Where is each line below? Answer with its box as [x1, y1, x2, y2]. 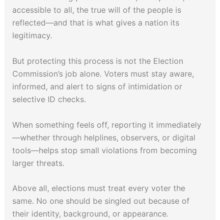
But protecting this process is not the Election [12, 55, 183, 66]
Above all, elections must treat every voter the [12, 183, 185, 193]
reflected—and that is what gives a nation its [12, 18, 179, 28]
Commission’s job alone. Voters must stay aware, [12, 68, 194, 79]
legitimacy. [12, 30, 52, 41]
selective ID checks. [12, 94, 88, 104]
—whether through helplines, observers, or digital [12, 132, 195, 142]
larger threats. [12, 158, 64, 168]
